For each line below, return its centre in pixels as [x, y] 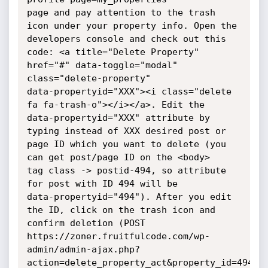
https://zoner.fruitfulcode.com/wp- [118, 236]
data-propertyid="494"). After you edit [129, 197]
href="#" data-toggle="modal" [102, 65]
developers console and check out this [126, 39]
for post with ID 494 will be [102, 184]
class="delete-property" [89, 78]
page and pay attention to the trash [121, 13]
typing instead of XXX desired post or [126, 131]
